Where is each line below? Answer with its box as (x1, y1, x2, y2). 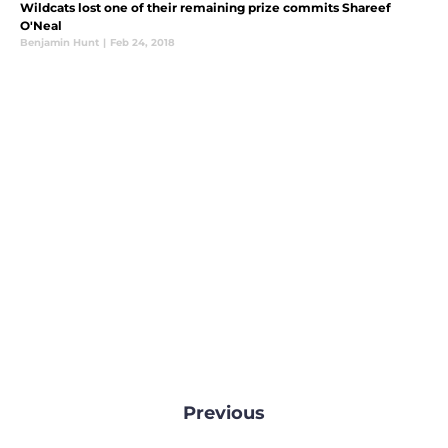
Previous (183, 401, 265, 424)
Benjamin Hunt (20, 35, 99, 49)
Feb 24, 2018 (110, 35, 175, 49)
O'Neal (20, 17, 62, 33)
